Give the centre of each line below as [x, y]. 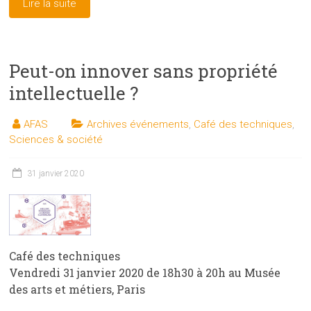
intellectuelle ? [74, 93]
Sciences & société [56, 139]
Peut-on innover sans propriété [144, 70]
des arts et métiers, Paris [77, 289]
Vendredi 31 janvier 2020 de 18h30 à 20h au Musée [145, 272]
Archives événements [138, 124]
